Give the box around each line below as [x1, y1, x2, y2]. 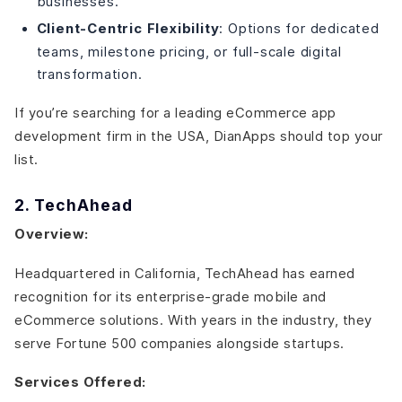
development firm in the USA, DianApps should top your [14, 127, 383, 144]
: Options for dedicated [219, 21, 380, 37]
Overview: [14, 226, 89, 243]
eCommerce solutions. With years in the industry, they [14, 311, 372, 328]
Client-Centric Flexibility [36, 21, 220, 38]
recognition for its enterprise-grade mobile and [14, 288, 327, 304]
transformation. [36, 66, 143, 83]
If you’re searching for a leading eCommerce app [14, 104, 336, 120]
